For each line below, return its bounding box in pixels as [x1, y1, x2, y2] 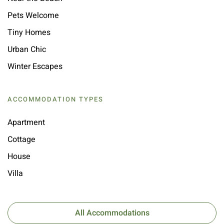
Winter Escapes [7, 60, 62, 73]
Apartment [7, 116, 45, 129]
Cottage [7, 133, 35, 146]
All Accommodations [74, 207, 149, 219]
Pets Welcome [7, 9, 59, 22]
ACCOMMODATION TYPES [7, 94, 103, 104]
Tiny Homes [7, 26, 50, 39]
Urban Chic [7, 43, 46, 56]
